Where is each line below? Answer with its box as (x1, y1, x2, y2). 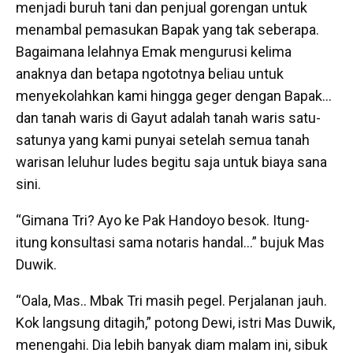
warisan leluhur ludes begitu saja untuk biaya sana (16, 154, 327, 171)
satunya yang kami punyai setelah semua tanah (16, 132, 310, 149)
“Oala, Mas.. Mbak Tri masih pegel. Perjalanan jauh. (16, 292, 327, 310)
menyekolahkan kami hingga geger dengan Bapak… (16, 87, 332, 105)
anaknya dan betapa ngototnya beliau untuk (16, 65, 284, 83)
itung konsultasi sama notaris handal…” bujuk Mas (16, 234, 325, 251)
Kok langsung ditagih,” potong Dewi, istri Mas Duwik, (16, 314, 335, 332)
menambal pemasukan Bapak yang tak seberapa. (16, 21, 319, 39)
